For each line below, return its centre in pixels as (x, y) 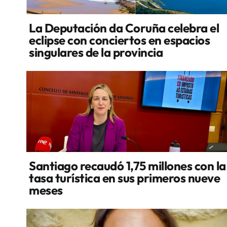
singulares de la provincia (96, 52)
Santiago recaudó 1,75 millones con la (127, 166)
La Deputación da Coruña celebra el (124, 28)
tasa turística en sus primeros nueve (124, 178)
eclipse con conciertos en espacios (119, 40)
